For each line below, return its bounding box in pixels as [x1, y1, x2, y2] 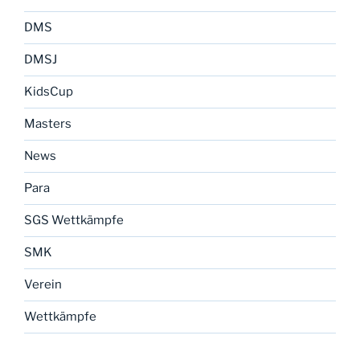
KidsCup [24, 84, 73, 100]
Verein [24, 277, 62, 292]
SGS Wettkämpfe [24, 213, 124, 228]
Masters [24, 117, 72, 132]
